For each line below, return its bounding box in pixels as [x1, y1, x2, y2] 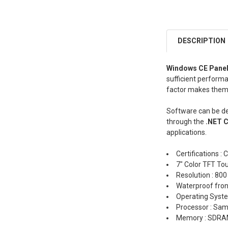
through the [166, 118, 206, 126]
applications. [166, 128, 207, 137]
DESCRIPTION [178, 37, 226, 45]
